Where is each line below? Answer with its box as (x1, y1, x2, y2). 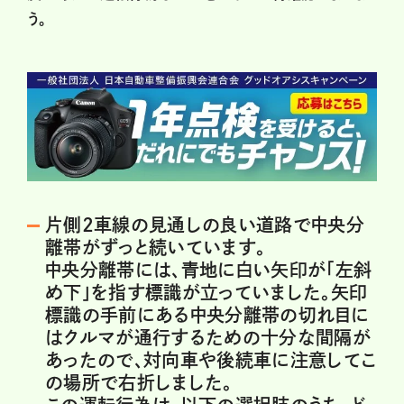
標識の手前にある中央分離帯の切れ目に (45, 306, 370, 324)
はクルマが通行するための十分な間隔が (45, 328, 372, 346)
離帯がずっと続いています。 (45, 238, 266, 256)
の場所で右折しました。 (45, 373, 233, 391)
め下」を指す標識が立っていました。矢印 (45, 283, 368, 301)
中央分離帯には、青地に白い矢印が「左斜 (45, 261, 372, 279)
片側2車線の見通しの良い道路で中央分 (45, 216, 365, 234)
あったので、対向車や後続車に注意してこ (45, 351, 377, 369)
